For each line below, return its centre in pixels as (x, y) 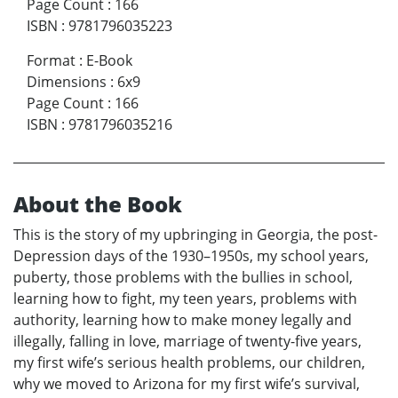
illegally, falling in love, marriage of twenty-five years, (187, 342)
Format (51, 61)
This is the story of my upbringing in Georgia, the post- (195, 235)
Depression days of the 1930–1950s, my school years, (191, 256)
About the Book (98, 204)
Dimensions (67, 82)
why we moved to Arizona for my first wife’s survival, (187, 384)
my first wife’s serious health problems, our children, (189, 363)
